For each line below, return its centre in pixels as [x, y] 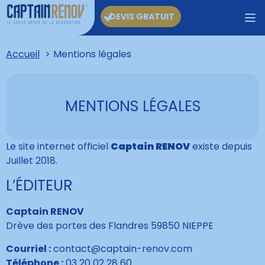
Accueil [23, 54]
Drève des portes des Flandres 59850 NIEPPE [110, 226]
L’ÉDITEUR [39, 186]
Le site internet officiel [58, 146]
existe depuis [221, 146]
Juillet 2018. [32, 161]
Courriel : [28, 248]
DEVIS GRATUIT [142, 17]
